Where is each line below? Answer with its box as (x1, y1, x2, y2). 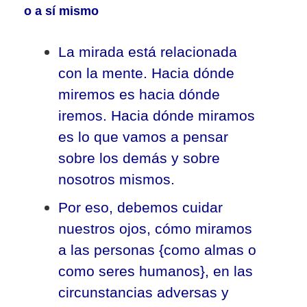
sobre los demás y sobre (58, 150, 220, 166)
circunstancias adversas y (58, 284, 229, 300)
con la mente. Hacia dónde (58, 65, 234, 81)
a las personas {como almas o (58, 242, 256, 258)
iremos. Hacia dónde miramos (58, 108, 255, 123)
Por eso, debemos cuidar (58, 199, 223, 215)
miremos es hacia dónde (58, 86, 220, 102)
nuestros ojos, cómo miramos (58, 221, 252, 236)
